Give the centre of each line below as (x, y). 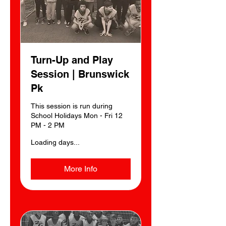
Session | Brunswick (80, 74)
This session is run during (72, 106)
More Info (81, 168)
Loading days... (55, 142)
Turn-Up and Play (72, 60)
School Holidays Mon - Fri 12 (77, 115)
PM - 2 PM (48, 125)
